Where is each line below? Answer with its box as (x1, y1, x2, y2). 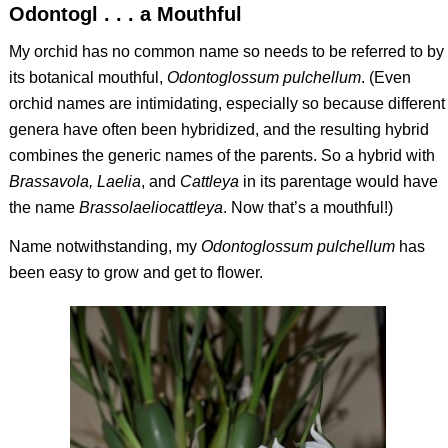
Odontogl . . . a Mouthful (8, 3, 242, 26)
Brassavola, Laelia (8, 172, 141, 190)
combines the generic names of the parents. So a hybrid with (8, 146, 435, 164)
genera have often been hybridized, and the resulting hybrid (8, 120, 429, 138)
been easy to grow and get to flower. (8, 264, 263, 282)
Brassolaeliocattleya (78, 198, 223, 216)
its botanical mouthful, (8, 68, 167, 86)
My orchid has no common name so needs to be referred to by (8, 42, 444, 60)
